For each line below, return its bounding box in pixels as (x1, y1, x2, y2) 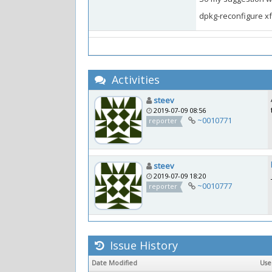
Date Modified (92, 259, 137, 267)
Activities (109, 72, 160, 87)
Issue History (107, 238, 178, 253)
